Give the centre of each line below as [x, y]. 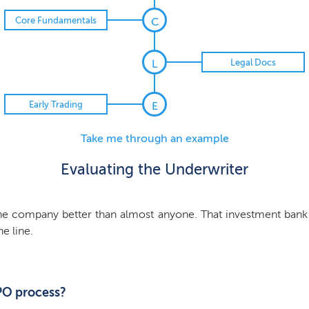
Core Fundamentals [56, 20]
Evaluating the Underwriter [154, 170]
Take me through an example [154, 139]
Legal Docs [253, 62]
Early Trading [56, 104]
